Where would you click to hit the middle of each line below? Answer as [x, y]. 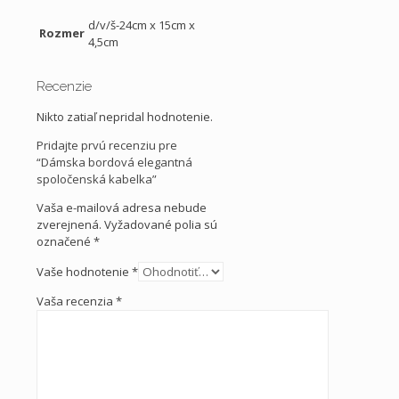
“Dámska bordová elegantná [114, 162]
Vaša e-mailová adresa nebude [122, 207]
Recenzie [64, 86]
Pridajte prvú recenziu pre [107, 145]
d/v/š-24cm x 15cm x [142, 24]
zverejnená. [69, 224]
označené [65, 241]
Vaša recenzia [76, 301]
